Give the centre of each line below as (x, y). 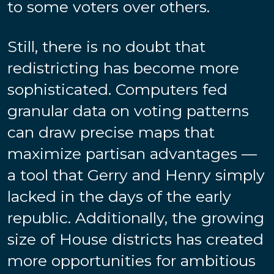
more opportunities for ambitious (131, 260)
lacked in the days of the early (119, 196)
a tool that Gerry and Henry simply (136, 175)
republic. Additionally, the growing (136, 217)
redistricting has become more (123, 68)
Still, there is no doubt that (106, 46)
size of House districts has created (135, 239)
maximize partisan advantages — (132, 153)
